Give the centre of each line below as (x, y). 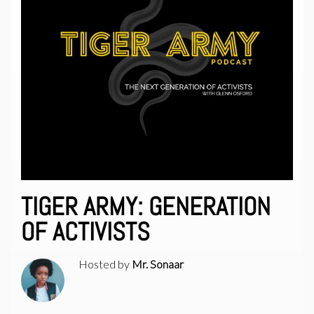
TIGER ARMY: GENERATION (146, 207)
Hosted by (105, 264)
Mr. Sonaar (157, 264)
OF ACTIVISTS (86, 232)
